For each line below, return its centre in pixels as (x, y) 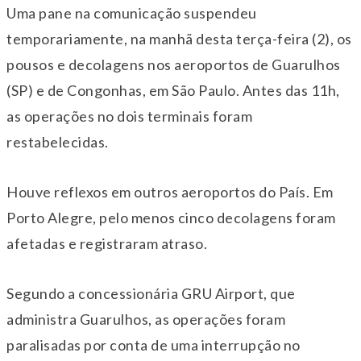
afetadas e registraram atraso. (107, 243)
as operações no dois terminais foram (129, 116)
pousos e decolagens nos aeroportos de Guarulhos (174, 64)
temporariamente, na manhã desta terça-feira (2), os (179, 38)
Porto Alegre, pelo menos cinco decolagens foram (171, 217)
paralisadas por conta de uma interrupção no (154, 344)
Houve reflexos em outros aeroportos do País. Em (170, 191)
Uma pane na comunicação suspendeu (132, 12)
